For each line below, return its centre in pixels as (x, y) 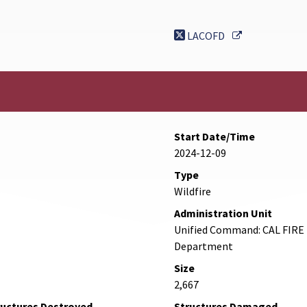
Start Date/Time (214, 137)
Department (204, 246)
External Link (272, 35)
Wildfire (193, 192)
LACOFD (206, 36)
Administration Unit (223, 213)
